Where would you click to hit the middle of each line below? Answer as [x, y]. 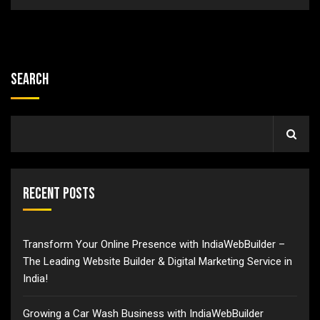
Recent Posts [59, 194]
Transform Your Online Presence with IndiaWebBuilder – [154, 244]
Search [30, 80]
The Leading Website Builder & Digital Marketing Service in [157, 261]
